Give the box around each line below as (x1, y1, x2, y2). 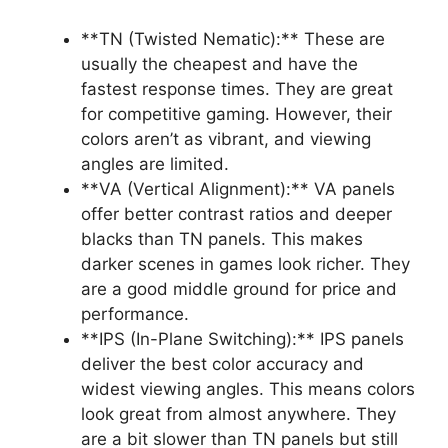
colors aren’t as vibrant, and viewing (81, 128, 371, 149)
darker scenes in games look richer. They (81, 253, 410, 274)
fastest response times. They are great (81, 78, 393, 99)
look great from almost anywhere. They (81, 403, 396, 424)
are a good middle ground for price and (81, 278, 397, 299)
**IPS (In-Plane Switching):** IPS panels (81, 328, 404, 349)
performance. (81, 303, 189, 324)
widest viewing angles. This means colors (81, 378, 415, 399)
